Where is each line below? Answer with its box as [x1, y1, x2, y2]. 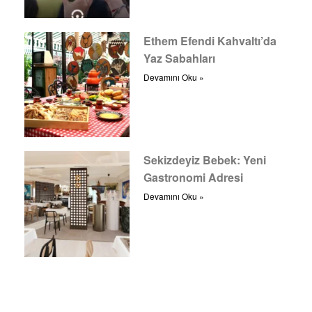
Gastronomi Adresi [143, 169, 244, 186]
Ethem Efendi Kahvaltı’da [143, 33, 277, 49]
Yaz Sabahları [143, 50, 216, 67]
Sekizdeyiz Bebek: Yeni [143, 152, 267, 169]
